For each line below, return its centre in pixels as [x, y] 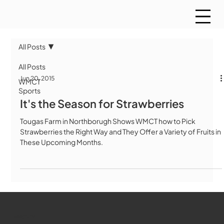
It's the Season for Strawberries [102, 103]
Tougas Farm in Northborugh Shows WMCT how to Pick [108, 121]
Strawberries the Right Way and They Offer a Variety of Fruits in [121, 131]
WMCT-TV [24, 216]
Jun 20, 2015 [37, 78]
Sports [30, 90]
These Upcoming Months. [62, 142]
